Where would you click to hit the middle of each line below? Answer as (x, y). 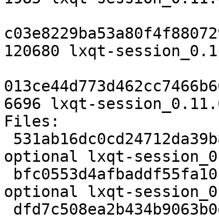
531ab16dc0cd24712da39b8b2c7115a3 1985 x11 (9, 139)
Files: (32, 121)
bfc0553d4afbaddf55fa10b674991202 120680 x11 (9, 174)
